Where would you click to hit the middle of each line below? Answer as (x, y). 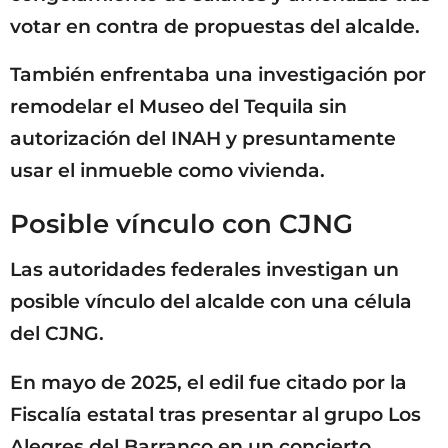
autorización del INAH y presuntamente (203, 138)
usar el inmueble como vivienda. (167, 170)
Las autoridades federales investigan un (204, 270)
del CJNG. (57, 334)
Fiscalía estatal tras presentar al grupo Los (215, 414)
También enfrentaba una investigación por (218, 74)
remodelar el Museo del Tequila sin (178, 106)
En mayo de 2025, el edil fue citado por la (208, 382)
